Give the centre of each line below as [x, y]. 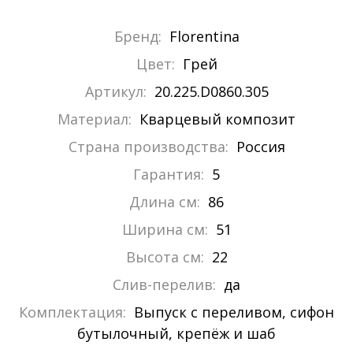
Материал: [95, 119]
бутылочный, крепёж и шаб [176, 334]
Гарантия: [169, 175]
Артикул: [115, 92]
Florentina [204, 37]
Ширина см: [165, 230]
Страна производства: [148, 147]
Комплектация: [72, 312]
